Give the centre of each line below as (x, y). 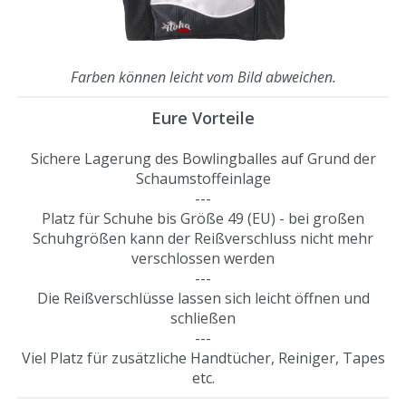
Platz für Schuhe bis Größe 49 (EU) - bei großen (203, 218)
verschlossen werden (203, 258)
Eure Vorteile (203, 117)
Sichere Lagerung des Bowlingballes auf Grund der (203, 158)
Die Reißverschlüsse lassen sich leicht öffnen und (203, 298)
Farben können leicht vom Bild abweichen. (203, 77)
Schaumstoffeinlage (203, 178)
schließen (203, 318)
